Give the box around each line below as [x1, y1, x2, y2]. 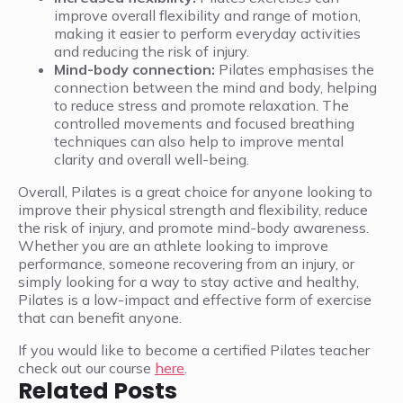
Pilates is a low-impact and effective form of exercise [18, 291, 372, 309]
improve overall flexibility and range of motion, [54, 6, 361, 25]
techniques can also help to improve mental [54, 132, 344, 151]
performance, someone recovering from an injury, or [18, 255, 354, 273]
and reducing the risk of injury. [54, 42, 249, 61]
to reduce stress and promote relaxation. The [54, 96, 349, 115]
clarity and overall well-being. [54, 150, 249, 169]
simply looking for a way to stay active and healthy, [18, 273, 359, 291]
